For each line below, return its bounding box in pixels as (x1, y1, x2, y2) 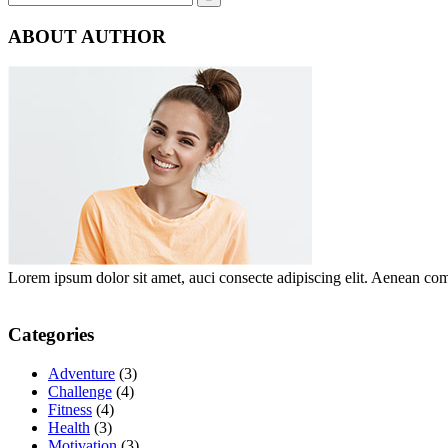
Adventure (48, 364, 115, 382)
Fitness (48, 400, 92, 418)
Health (48, 418, 90, 436)
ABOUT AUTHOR (8, 25, 166, 47)
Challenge (48, 382, 112, 400)
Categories (8, 323, 94, 345)
